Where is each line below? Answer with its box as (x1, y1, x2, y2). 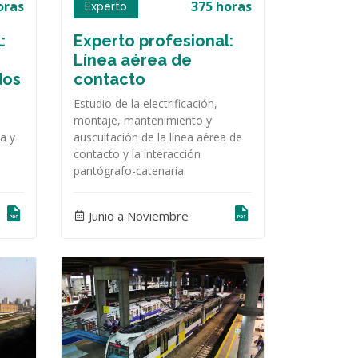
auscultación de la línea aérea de (74, 129, 242, 145)
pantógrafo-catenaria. (74, 163, 186, 179)
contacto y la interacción (74, 146, 201, 162)
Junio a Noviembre (86, 207, 189, 224)
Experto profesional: (74, 31, 233, 51)
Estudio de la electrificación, (74, 96, 217, 112)
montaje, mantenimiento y (74, 113, 212, 129)
